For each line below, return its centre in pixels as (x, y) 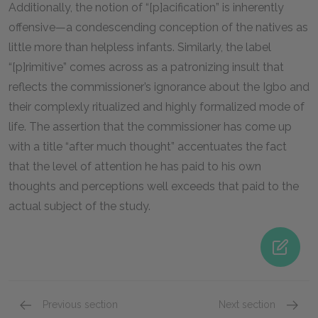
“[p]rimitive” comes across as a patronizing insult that (146, 67)
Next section (247, 305)
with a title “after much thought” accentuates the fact (148, 147)
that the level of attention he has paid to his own (135, 166)
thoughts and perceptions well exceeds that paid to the (154, 186)
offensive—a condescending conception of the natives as (158, 27)
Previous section (80, 305)
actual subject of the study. (79, 206)
